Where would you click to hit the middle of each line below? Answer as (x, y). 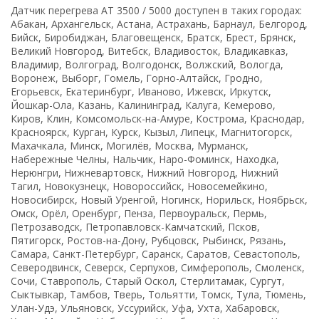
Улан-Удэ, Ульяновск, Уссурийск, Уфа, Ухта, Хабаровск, (145, 308)
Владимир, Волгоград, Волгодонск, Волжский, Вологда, (147, 64)
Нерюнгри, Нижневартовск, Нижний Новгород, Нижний (145, 172)
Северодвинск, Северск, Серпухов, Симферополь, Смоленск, (158, 267)
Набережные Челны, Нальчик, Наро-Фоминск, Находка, (145, 159)
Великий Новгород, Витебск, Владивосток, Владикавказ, (150, 51)
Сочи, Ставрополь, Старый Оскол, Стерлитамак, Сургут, (148, 281)
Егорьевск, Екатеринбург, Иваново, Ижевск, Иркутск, (141, 91)
